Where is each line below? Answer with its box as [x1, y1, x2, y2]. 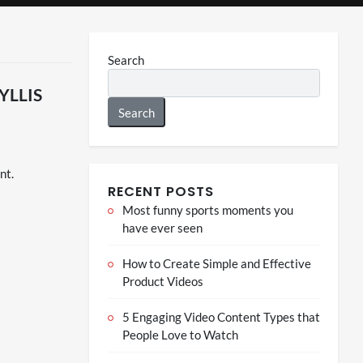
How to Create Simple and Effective [122, 255, 311, 271]
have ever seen [122, 220, 203, 235]
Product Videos [122, 273, 203, 288]
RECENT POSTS [107, 181, 214, 201]
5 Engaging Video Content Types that [122, 309, 320, 324]
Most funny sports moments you [122, 202, 293, 217]
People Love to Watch [122, 327, 238, 342]
